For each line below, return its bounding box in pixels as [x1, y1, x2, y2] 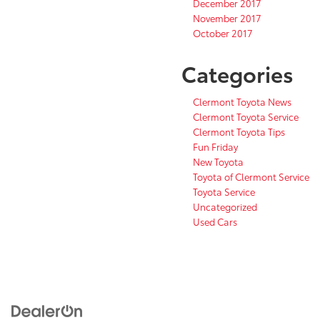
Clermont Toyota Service [193, 110, 299, 124]
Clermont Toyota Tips [193, 125, 285, 139]
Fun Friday [193, 140, 238, 154]
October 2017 [193, 26, 253, 40]
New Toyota [193, 155, 244, 169]
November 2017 [193, 11, 261, 25]
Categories [181, 58, 294, 89]
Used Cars [193, 215, 237, 229]
